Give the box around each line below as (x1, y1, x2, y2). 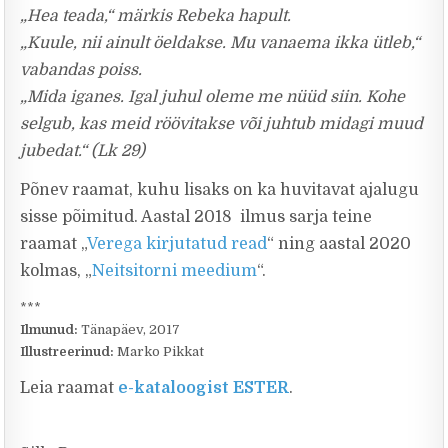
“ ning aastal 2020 (267, 235, 412, 253)
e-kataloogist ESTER (118, 379, 290, 397)
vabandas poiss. (20, 61, 143, 79)
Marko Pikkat (117, 344, 205, 359)
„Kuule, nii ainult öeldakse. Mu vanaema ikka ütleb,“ (20, 34, 421, 52)
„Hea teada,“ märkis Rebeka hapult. (20, 7, 292, 25)
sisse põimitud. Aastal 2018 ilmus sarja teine (20, 208, 373, 226)
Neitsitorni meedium (92, 262, 258, 280)
